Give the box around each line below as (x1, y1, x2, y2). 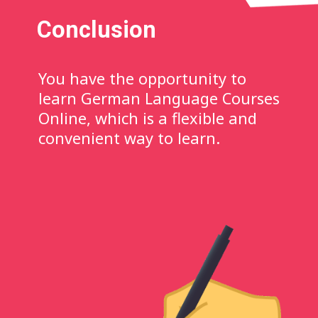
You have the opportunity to (38, 67, 247, 89)
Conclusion (37, 16, 157, 43)
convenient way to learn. (38, 127, 221, 148)
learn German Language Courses (38, 87, 280, 109)
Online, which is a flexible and (38, 107, 258, 128)
